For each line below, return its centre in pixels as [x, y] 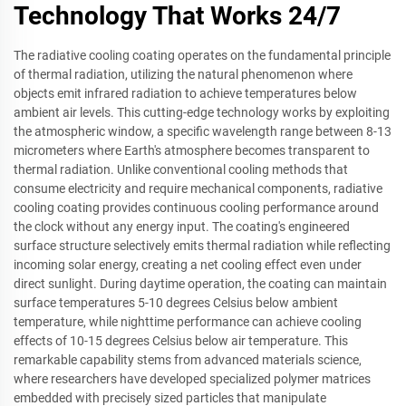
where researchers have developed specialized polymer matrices [192, 378]
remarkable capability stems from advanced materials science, [188, 359]
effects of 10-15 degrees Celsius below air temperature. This [181, 340]
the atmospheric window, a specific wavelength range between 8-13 [203, 131]
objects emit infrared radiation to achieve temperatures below [185, 93]
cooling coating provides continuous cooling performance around [196, 207]
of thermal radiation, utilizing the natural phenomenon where [183, 74]
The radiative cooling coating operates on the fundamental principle [202, 55]
